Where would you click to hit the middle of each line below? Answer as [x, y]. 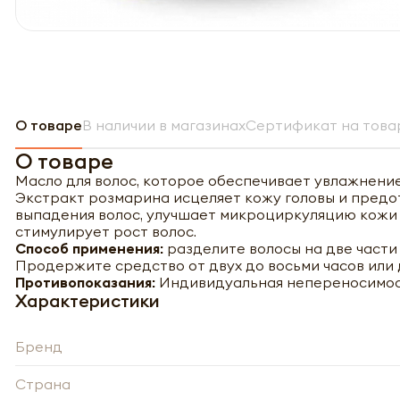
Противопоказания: [85, 282]
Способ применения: [91, 248]
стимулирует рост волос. [106, 231]
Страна [43, 383]
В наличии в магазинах [164, 125]
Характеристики [87, 300]
